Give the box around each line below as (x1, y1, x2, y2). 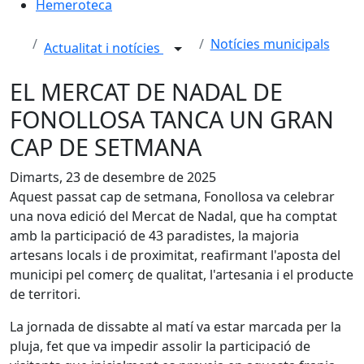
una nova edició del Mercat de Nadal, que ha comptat (10, 206, 337, 225)
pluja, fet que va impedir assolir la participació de (10, 336, 310, 355)
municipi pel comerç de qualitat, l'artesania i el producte (10, 265, 353, 284)
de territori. (10, 284, 80, 303)
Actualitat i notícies (44, 39, 163, 57)
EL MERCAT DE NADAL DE (10, 75, 283, 107)
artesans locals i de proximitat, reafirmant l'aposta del (10, 245, 340, 264)
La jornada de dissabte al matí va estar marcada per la (10, 317, 341, 336)
